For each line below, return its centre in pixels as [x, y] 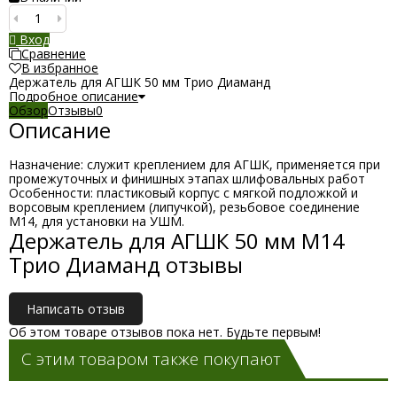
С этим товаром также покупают [151, 359]
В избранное [60, 68]
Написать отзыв [76, 309]
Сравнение [54, 54]
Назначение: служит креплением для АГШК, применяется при [195, 164]
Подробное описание [74, 96]
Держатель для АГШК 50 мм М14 [177, 241]
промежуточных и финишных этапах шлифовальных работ [187, 179]
